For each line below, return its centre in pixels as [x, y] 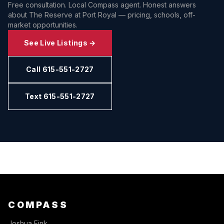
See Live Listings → [60, 43]
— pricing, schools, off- [156, 15]
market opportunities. [43, 25]
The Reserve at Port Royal [73, 15]
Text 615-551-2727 [60, 96]
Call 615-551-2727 [60, 69]
